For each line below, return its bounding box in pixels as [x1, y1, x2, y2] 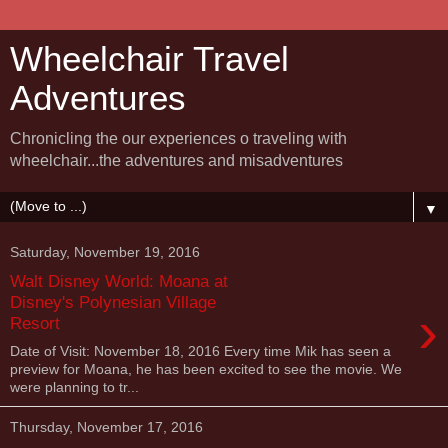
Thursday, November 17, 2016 [10, 419, 203, 436]
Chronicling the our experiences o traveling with [10, 130, 347, 147]
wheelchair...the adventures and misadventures [10, 152, 343, 169]
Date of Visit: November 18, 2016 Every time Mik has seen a [10, 343, 391, 360]
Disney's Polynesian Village [10, 291, 216, 312]
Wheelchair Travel [10, 40, 289, 78]
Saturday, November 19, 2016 [10, 244, 200, 260]
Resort [10, 312, 60, 333]
